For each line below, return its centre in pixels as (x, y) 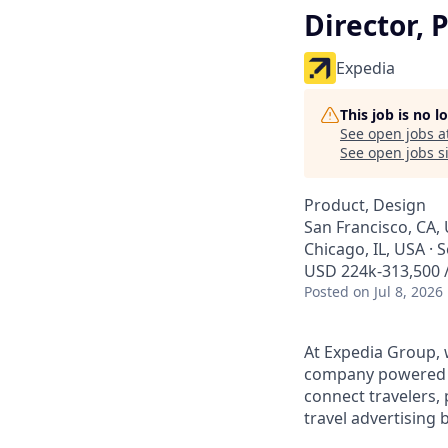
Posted (326, 291)
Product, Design (365, 205)
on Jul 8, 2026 (398, 291)
